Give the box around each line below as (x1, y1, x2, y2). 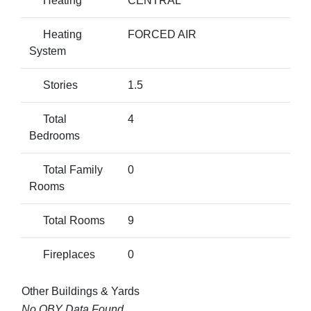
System (29, 45, 66, 57)
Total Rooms (29, 215, 105, 226)
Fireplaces (29, 249, 95, 260)
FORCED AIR (128, 28, 196, 40)
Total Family (29, 164, 103, 176)
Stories (29, 79, 78, 91)
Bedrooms (29, 130, 80, 142)
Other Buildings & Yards (22, 285, 140, 297)
